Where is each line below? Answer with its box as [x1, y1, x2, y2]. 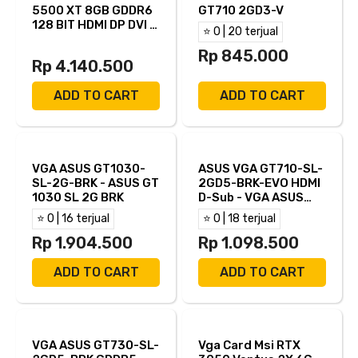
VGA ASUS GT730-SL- [32, 338, 159, 353]
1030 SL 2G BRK [32, 190, 124, 205]
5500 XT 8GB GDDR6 [32, 3, 153, 18]
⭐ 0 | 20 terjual [203, 25, 278, 39]
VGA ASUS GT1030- [32, 161, 145, 177]
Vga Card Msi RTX [198, 338, 300, 353]
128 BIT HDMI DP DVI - [32, 18, 155, 33]
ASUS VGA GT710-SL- [198, 161, 323, 177]
